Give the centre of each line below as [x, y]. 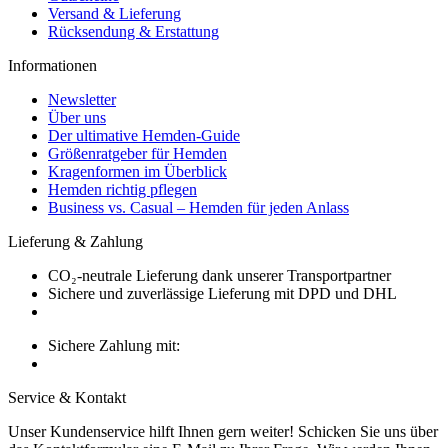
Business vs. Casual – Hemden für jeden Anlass [198, 207]
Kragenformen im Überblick [137, 171]
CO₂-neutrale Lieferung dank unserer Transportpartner [219, 275]
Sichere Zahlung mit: [114, 345]
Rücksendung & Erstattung [133, 31]
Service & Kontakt [67, 397]
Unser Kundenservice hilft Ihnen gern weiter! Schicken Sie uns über [223, 431]
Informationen [52, 65]
